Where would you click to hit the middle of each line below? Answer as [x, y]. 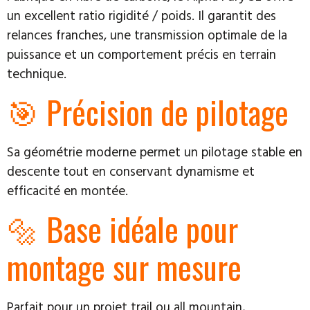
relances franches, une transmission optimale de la [147, 34]
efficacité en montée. [67, 190]
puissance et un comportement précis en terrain [142, 53]
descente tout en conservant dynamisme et [131, 170]
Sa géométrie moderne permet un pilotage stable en [155, 151]
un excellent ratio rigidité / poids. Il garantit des [142, 15]
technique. [37, 73]
